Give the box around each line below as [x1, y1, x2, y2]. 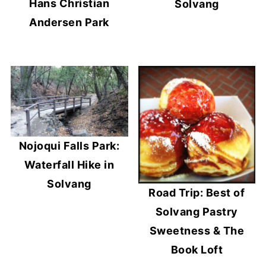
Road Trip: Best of [148, 186, 245, 199]
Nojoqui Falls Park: [18, 139, 120, 152]
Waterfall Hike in [24, 158, 115, 171]
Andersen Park [29, 16, 109, 29]
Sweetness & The [149, 224, 245, 237]
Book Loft [170, 243, 223, 256]
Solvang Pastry [155, 205, 238, 218]
